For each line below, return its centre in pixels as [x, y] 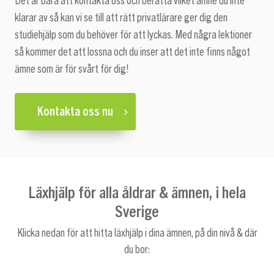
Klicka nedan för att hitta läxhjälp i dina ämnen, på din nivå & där [137, 233]
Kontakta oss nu [75, 112]
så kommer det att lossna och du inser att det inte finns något [132, 52]
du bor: [137, 250]
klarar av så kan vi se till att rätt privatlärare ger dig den [121, 18]
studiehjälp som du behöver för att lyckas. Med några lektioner [133, 35]
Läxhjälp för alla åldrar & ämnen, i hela [137, 192]
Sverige [137, 211]
